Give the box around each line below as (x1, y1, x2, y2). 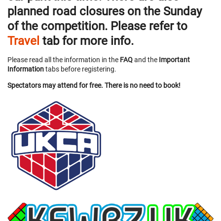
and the (133, 55, 159, 64)
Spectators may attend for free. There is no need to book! (7, 81, 181, 89)
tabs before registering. (44, 65, 116, 73)
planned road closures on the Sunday (7, 4, 202, 18)
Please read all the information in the (7, 55, 120, 64)
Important (159, 55, 190, 64)
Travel (7, 34, 39, 48)
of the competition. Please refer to (7, 19, 187, 33)
